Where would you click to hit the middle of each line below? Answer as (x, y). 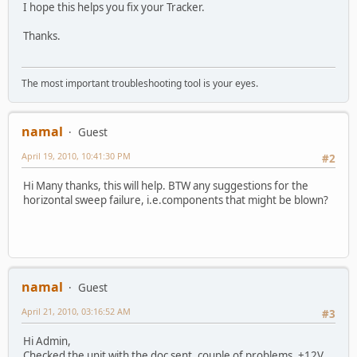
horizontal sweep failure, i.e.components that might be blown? (176, 200)
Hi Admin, (47, 341)
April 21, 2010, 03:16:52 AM (76, 311)
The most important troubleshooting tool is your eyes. (140, 83)
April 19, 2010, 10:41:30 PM (76, 155)
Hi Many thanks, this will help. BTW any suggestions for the (166, 186)
